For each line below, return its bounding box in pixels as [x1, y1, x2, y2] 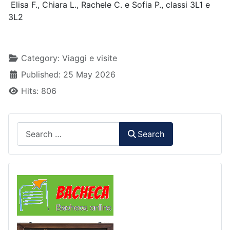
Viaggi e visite [62, 53, 117, 64]
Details [8, 52, 35, 63]
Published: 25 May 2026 [21, 69, 116, 80]
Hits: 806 [21, 86, 56, 97]
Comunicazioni [113, 174, 170, 184]
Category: [18, 53, 62, 64]
